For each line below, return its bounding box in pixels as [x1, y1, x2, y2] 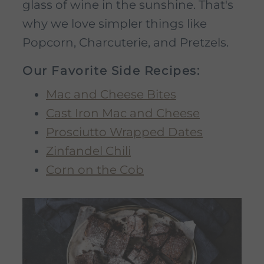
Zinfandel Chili [46, 144, 131, 159]
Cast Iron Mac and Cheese [46, 106, 200, 121]
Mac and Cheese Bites [46, 87, 176, 102]
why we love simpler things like [22, 16, 207, 31]
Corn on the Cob [46, 163, 144, 177]
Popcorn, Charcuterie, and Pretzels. [22, 35, 229, 50]
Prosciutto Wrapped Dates [46, 125, 203, 140]
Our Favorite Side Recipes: [22, 64, 200, 78]
